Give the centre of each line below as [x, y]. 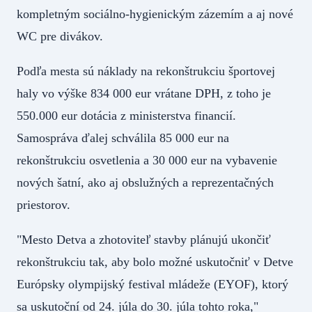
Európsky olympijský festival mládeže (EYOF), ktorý [153, 284]
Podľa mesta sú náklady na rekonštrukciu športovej [146, 71]
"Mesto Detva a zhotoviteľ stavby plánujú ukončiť [144, 240]
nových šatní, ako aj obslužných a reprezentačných [145, 183]
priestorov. [44, 205]
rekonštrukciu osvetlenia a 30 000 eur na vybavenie [147, 161]
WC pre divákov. [60, 37]
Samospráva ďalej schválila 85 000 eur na [123, 138]
